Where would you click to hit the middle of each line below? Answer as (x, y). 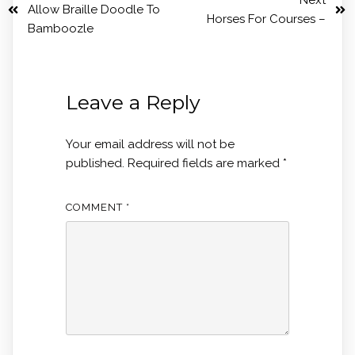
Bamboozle (61, 29)
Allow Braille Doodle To (94, 10)
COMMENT (95, 207)
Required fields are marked (205, 164)
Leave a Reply (133, 103)
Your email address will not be (150, 145)
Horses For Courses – (266, 19)
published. (95, 164)
